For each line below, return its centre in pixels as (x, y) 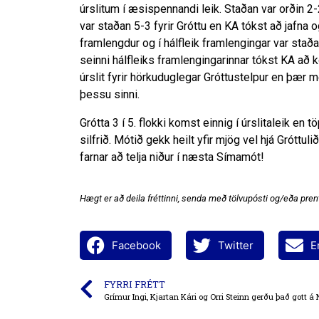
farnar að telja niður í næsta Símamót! (172, 157)
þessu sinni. (110, 94)
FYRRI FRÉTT (135, 284)
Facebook (136, 245)
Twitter (236, 245)
